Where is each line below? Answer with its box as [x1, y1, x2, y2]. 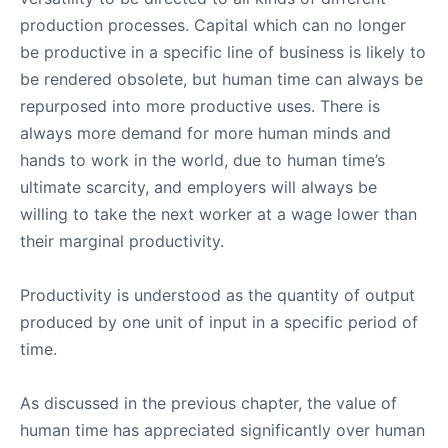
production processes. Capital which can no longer [20, 15, 406, 35]
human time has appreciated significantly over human [20, 420, 425, 440]
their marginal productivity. [20, 231, 224, 251]
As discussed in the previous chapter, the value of [20, 393, 397, 413]
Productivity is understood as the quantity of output [20, 285, 415, 305]
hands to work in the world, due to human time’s [20, 150, 385, 170]
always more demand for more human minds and [20, 123, 391, 143]
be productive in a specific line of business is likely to [20, 42, 426, 62]
